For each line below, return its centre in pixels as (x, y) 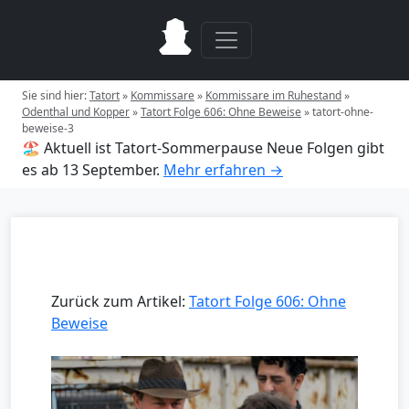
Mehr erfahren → (223, 170)
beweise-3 (48, 128)
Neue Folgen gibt (325, 148)
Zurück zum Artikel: (120, 301)
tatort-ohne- (343, 112)
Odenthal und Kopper (76, 112)
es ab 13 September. (91, 170)
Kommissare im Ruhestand (273, 95)
